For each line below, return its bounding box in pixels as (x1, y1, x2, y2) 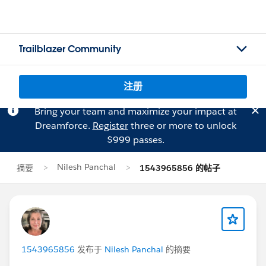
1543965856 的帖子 (140, 163, 220, 173)
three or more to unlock (128, 119, 236, 132)
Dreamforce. (34, 119, 93, 132)
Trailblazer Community (19, 43, 121, 55)
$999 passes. (106, 134, 164, 146)
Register (92, 119, 128, 132)
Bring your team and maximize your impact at (34, 105, 237, 118)
